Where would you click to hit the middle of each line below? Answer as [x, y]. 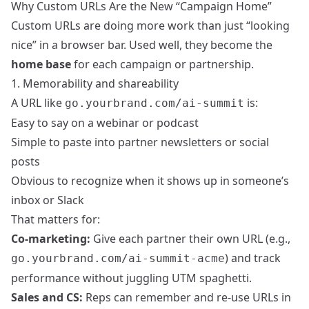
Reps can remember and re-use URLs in [187, 298]
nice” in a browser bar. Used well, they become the [142, 45]
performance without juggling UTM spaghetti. [131, 278]
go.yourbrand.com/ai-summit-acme [118, 259]
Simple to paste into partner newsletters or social [140, 142]
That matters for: [56, 220]
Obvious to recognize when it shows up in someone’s [150, 181]
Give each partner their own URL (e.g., [190, 239]
